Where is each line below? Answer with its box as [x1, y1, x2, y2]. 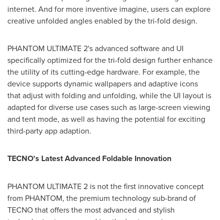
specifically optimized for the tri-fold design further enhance [7, 54, 213, 65]
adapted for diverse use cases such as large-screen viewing [7, 101, 210, 112]
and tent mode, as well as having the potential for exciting [7, 113, 205, 124]
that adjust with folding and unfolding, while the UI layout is [7, 89, 211, 101]
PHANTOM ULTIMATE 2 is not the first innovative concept [7, 180, 204, 192]
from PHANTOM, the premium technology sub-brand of [7, 192, 196, 203]
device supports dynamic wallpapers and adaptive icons [7, 78, 198, 89]
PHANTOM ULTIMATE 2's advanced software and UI [7, 42, 184, 54]
